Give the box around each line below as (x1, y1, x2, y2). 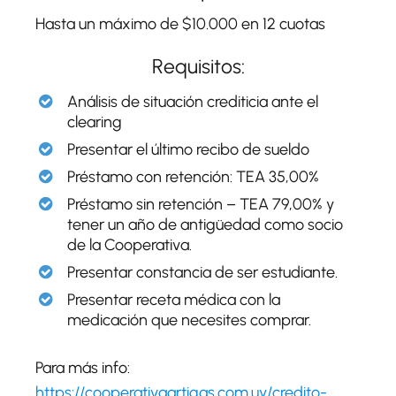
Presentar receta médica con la (67, 289, 280, 309)
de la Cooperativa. (67, 234, 192, 255)
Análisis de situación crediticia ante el (67, 91, 318, 111)
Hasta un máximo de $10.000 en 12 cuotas (35, 13, 325, 34)
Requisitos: (151, 53, 245, 79)
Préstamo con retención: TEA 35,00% (67, 166, 319, 187)
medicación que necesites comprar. (67, 309, 311, 330)
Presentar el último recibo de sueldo (67, 139, 309, 159)
